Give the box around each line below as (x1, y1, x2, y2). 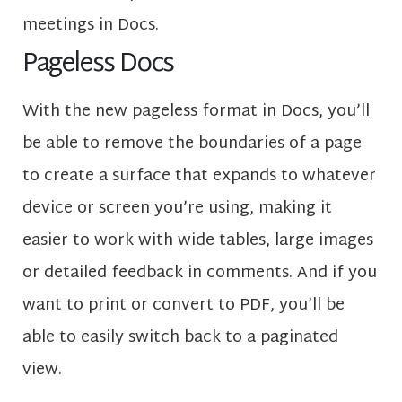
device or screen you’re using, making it (22, 193, 332, 223)
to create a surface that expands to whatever (22, 161, 376, 191)
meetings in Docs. (22, 11, 159, 41)
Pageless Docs (22, 41, 174, 88)
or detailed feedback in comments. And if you (22, 258, 377, 288)
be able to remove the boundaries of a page (22, 128, 362, 159)
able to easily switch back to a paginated (22, 322, 338, 353)
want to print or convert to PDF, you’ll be (22, 290, 345, 320)
